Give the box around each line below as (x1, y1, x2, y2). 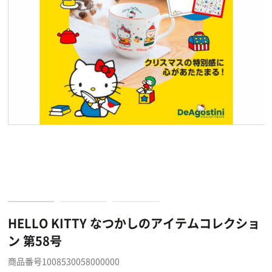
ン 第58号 (7, 232, 62, 250)
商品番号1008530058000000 (7, 255, 120, 267)
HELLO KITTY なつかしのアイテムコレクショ (7, 214, 260, 232)
